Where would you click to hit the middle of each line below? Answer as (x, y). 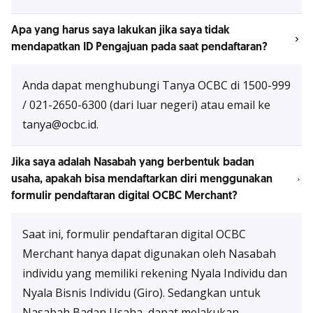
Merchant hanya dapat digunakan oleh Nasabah (149, 254)
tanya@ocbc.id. (60, 124)
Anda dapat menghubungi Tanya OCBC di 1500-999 (156, 85)
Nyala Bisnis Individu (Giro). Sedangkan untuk (141, 293)
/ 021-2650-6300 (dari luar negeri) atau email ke (146, 105)
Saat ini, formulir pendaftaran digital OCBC (134, 234)
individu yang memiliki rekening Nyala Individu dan (155, 273)
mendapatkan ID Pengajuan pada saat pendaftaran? (139, 47)
